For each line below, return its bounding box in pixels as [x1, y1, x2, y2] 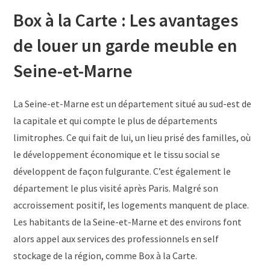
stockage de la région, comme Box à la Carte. [13, 249, 198, 262]
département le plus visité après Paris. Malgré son [13, 181, 219, 194]
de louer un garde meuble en [13, 33, 238, 57]
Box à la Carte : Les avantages [13, 8, 239, 31]
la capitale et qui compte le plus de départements [13, 114, 218, 127]
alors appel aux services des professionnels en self [13, 232, 219, 245]
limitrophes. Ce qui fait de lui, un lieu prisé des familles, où [13, 131, 251, 143]
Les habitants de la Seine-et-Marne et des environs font [13, 215, 242, 228]
